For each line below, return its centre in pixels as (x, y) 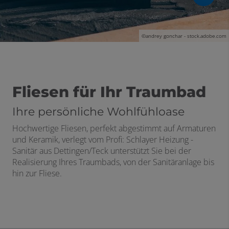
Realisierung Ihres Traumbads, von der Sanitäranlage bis (113, 162)
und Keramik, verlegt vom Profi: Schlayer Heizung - (103, 140)
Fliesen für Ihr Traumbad (109, 92)
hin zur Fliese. (37, 173)
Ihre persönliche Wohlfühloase (98, 112)
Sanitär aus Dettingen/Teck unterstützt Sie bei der (102, 151)
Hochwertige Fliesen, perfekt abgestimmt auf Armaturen (114, 128)
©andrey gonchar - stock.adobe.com (184, 36)
